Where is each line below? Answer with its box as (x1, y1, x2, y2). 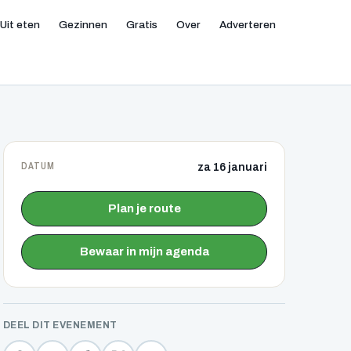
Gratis (126, 19, 157, 31)
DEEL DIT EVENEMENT (3, 320, 118, 331)
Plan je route (107, 202, 181, 215)
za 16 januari (197, 161, 267, 173)
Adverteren (219, 19, 276, 31)
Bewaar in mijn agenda (79, 245, 209, 258)
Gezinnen (59, 19, 107, 31)
